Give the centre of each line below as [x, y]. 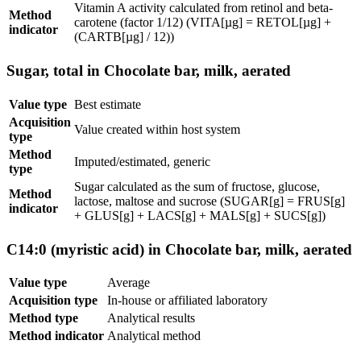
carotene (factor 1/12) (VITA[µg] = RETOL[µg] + [203, 23]
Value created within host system [157, 129]
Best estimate [108, 104]
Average [129, 283]
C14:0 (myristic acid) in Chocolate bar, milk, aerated [179, 249]
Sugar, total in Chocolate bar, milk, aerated [149, 71]
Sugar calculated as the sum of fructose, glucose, [197, 186]
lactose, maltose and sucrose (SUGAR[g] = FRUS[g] [210, 201]
